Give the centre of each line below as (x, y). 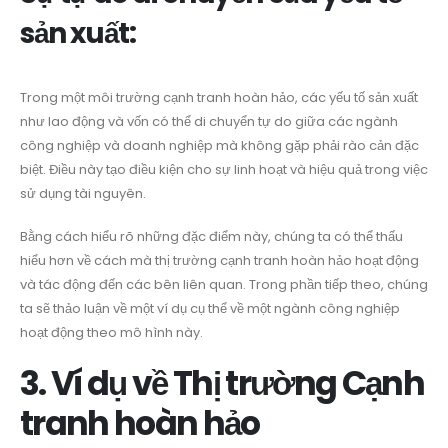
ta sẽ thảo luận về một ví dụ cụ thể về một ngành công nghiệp (210, 309)
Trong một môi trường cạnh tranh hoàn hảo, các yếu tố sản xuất (219, 98)
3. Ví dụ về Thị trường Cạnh (222, 383)
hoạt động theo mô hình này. (111, 333)
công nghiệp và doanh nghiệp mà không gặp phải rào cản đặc (219, 146)
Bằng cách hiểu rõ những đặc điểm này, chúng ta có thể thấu (211, 237)
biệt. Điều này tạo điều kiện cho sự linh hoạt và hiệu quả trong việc (224, 170)
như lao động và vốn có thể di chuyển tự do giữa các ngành (209, 122)
